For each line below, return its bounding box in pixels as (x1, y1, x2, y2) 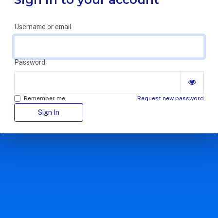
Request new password (137, 94, 204, 102)
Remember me (24, 94, 65, 102)
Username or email (14, 22, 72, 31)
